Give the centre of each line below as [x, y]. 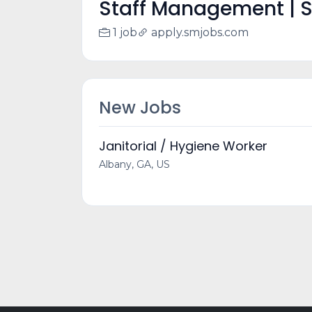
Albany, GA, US [134, 164]
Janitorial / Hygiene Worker [183, 146]
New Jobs [140, 108]
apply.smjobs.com [200, 32]
